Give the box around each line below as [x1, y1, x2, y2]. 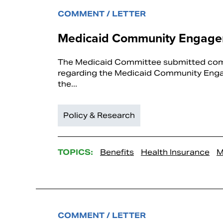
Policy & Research [63, 111, 135, 120]
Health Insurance [141, 147, 210, 157]
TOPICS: [58, 147, 93, 157]
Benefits [100, 147, 134, 157]
